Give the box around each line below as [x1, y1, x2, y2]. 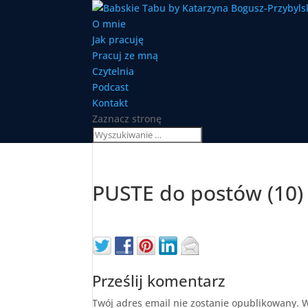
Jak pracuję [92, 33, 144, 46]
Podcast [92, 80, 129, 93]
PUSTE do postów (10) [92, 179, 304, 207]
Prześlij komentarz [92, 270, 225, 291]
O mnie [92, 17, 126, 30]
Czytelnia [92, 65, 135, 78]
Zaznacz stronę [92, 112, 162, 125]
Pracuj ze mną [92, 49, 159, 62]
